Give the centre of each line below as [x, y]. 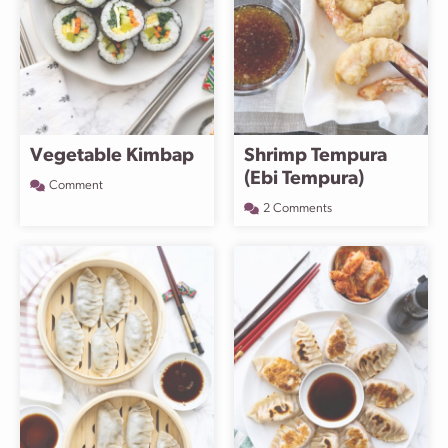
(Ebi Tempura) [304, 179]
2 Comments [297, 208]
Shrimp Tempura [315, 156]
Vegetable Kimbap [112, 156]
